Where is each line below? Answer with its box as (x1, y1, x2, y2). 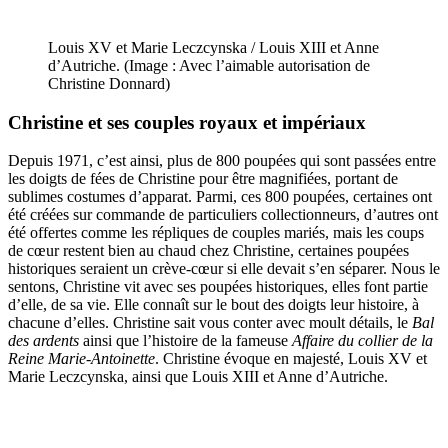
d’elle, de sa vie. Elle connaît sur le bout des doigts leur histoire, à (8, 296, 419, 314)
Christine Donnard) (48, 75, 170, 93)
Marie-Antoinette (48, 350, 155, 368)
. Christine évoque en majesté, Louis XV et (155, 350, 427, 368)
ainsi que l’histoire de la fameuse (79, 332, 292, 350)
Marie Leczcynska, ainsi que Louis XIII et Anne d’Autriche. (8, 368, 392, 386)
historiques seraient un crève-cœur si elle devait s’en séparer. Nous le (8, 260, 440, 278)
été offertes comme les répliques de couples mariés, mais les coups (8, 224, 424, 242)
